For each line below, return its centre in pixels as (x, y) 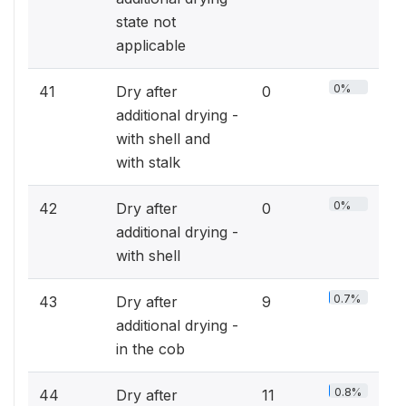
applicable (151, 45)
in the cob (150, 349)
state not (146, 22)
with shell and (163, 139)
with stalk (148, 162)
